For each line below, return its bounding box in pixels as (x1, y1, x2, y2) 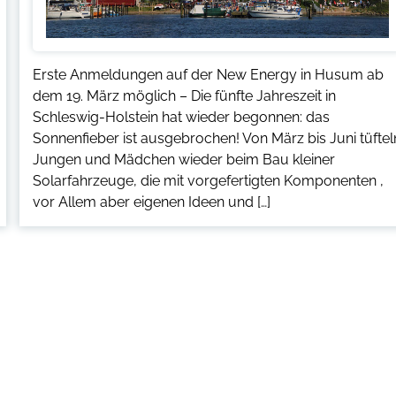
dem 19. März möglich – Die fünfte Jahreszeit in (33, 87, 337, 104)
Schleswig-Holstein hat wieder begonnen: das (33, 108, 331, 126)
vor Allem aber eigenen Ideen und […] (33, 193, 271, 210)
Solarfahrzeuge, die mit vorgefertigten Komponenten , (33, 171, 385, 189)
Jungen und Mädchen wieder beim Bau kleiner (33, 150, 336, 168)
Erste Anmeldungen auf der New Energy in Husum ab (33, 65, 385, 83)
